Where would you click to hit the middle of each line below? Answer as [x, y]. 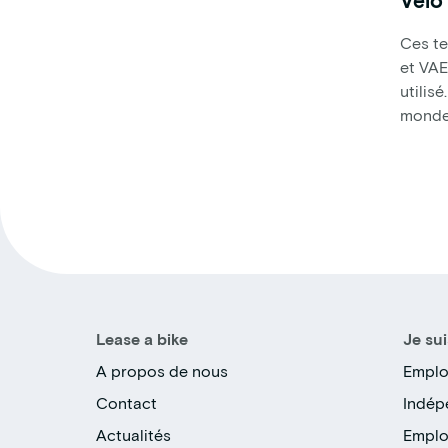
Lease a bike [142, 339]
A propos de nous [162, 371]
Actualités [133, 435]
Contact [126, 403]
